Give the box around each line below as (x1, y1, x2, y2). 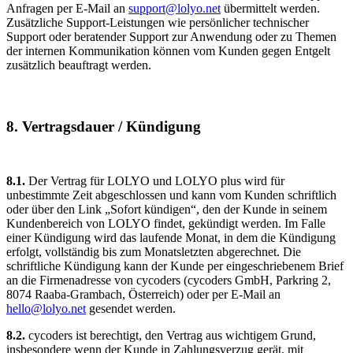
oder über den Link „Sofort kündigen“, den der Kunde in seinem (6, 203, 327, 217)
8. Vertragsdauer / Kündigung (6, 117, 201, 135)
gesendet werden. (86, 302, 176, 316)
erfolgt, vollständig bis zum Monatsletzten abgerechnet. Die (6, 245, 301, 259)
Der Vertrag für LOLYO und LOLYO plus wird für (28, 174, 284, 188)
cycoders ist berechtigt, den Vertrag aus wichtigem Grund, (28, 329, 316, 343)
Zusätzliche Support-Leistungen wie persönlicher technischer (6, 15, 309, 29)
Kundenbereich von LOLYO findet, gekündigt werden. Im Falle (6, 217, 325, 231)
